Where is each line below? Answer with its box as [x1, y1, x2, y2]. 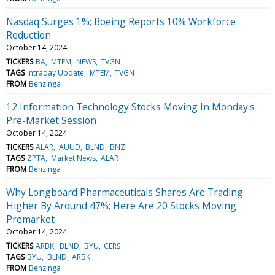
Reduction [6, 28, 51, 42]
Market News [50, 152, 96, 163]
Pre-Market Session [6, 113, 96, 127]
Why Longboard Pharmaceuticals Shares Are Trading [6, 185, 243, 199]
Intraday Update [27, 67, 85, 78]
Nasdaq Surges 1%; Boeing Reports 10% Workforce [6, 14, 236, 28]
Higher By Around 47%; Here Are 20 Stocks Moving [6, 198, 236, 212]
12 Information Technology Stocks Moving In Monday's [6, 99, 255, 114]
